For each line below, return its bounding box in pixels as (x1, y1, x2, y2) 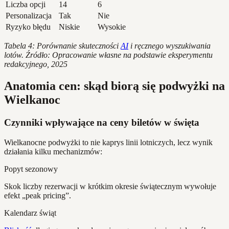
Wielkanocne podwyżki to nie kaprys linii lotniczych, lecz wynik (4, 138, 213, 147)
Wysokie (98, 22, 126, 32)
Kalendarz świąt (4, 209, 56, 217)
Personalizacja (6, 11, 52, 20)
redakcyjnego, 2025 (4, 60, 67, 69)
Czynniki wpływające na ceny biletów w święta (4, 117, 199, 128)
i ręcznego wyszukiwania (128, 41, 211, 51)
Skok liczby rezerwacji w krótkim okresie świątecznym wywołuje (4, 182, 216, 191)
